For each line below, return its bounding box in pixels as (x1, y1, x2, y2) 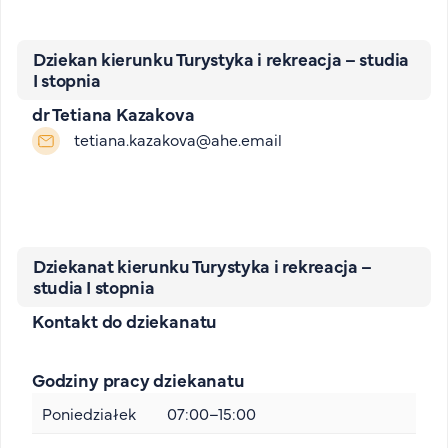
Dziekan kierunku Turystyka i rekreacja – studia (33, 46, 410, 71)
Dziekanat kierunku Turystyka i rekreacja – (33, 253, 372, 278)
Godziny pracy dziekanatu (32, 367, 245, 392)
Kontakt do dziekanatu (32, 308, 218, 333)
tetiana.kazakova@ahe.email (74, 128, 282, 150)
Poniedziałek (42, 402, 136, 424)
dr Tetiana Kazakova (32, 101, 195, 126)
